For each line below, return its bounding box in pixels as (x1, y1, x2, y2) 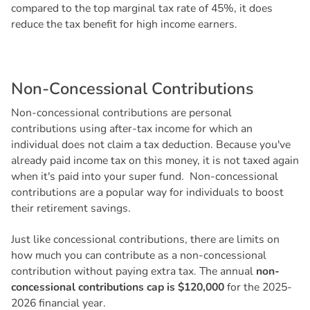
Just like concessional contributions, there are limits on (10, 231, 280, 247)
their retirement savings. (10, 200, 131, 216)
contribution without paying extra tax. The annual (10, 263, 256, 279)
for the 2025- (224, 279, 292, 295)
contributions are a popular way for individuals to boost (10, 184, 284, 200)
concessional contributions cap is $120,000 (10, 279, 224, 295)
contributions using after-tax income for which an (10, 120, 253, 136)
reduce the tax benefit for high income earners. (10, 17, 237, 33)
